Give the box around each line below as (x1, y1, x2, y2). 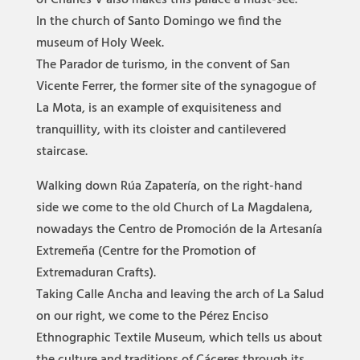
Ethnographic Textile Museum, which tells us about (35, 328, 322, 349)
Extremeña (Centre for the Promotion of (35, 241, 256, 262)
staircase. (35, 141, 88, 162)
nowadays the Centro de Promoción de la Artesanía (35, 219, 322, 240)
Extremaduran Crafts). (35, 263, 156, 284)
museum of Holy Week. (35, 33, 164, 54)
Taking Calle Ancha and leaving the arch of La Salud (35, 284, 324, 305)
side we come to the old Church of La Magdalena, (35, 198, 313, 219)
